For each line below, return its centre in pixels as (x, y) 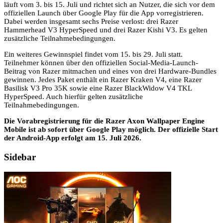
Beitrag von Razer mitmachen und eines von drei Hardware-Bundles (110, 71)
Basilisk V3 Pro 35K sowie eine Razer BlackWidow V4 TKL (98, 88)
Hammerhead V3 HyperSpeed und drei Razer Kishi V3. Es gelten (106, 30)
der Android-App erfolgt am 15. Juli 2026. (73, 138)
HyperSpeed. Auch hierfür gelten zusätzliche (73, 97)
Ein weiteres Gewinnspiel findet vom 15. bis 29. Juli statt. (93, 54)
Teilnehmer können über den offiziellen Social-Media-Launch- (101, 63)
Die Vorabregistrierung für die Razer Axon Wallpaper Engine (104, 121)
